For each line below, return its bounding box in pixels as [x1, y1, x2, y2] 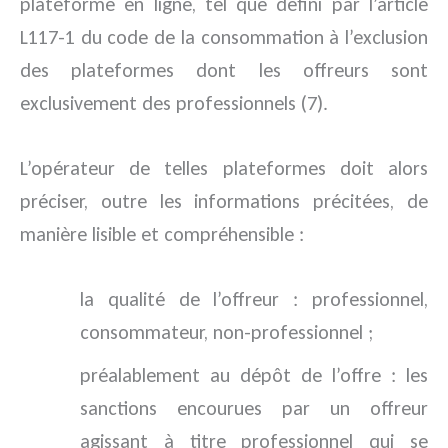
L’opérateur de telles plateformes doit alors [20, 156, 428, 181]
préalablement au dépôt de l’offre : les [80, 363, 428, 388]
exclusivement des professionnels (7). [20, 91, 328, 116]
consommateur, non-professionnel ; [80, 320, 373, 345]
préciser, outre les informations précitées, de [20, 189, 428, 214]
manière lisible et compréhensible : [20, 222, 304, 247]
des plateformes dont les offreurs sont [20, 58, 428, 83]
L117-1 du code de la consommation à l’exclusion [20, 25, 428, 50]
